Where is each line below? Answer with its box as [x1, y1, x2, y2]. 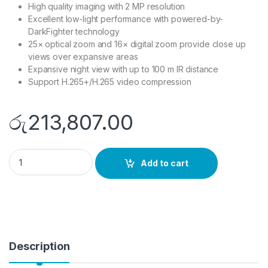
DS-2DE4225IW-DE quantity [8, 148, 127, 159]
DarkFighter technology [28, 26, 120, 36]
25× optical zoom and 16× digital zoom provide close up [28, 38, 246, 49]
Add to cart [141, 158, 189, 169]
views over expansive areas [28, 51, 138, 62]
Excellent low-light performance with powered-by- [28, 13, 224, 24]
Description [9, 240, 70, 253]
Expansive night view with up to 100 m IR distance [28, 63, 219, 74]
